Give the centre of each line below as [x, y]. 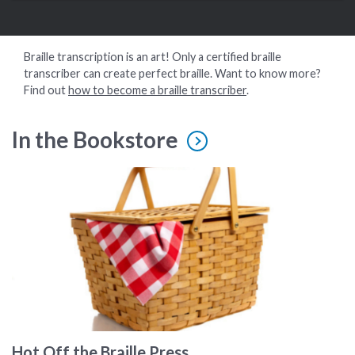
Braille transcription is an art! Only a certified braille [153, 57]
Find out [46, 90]
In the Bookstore [95, 139]
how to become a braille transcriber [157, 90]
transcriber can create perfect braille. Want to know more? [172, 73]
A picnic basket [53, 176]
